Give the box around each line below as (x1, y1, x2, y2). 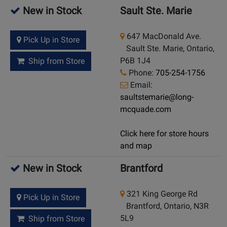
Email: (128, 80, 153, 90)
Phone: (127, 68, 156, 78)
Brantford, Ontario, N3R (120, 201, 209, 211)
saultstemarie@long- (120, 92, 194, 102)
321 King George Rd (125, 189, 198, 199)
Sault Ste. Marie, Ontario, (120, 44, 214, 54)
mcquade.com (120, 104, 171, 115)
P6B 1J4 (120, 56, 150, 66)
